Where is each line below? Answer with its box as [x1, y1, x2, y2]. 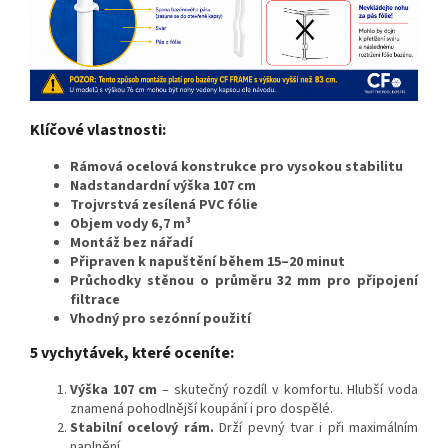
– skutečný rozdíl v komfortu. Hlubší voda [157, 380, 419, 401]
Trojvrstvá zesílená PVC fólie [70, 195, 258, 216]
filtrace [70, 290, 120, 311]
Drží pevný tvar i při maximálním [213, 418, 418, 439]
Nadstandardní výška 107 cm [70, 176, 256, 197]
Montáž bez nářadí [70, 233, 193, 254]
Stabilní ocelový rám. [70, 418, 214, 439]
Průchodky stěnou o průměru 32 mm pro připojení [70, 271, 418, 292]
